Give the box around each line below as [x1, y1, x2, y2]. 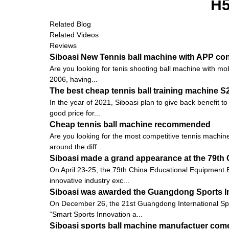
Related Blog [50, 19, 91, 28]
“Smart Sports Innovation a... [50, 210, 143, 218]
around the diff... [50, 142, 103, 151]
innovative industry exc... [50, 176, 129, 185]
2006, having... [50, 75, 98, 83]
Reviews [50, 41, 77, 50]
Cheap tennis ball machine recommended [50, 120, 211, 129]
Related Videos [50, 30, 99, 39]
